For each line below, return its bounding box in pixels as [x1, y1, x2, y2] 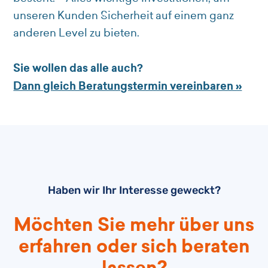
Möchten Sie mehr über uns [14, 212, 254, 239]
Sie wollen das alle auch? [13, 60, 144, 77]
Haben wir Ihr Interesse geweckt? [47, 184, 221, 197]
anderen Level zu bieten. [13, 25, 140, 41]
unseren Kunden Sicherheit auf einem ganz [13, 8, 234, 23]
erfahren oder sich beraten [18, 233, 250, 260]
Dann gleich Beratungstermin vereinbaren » [13, 78, 242, 95]
